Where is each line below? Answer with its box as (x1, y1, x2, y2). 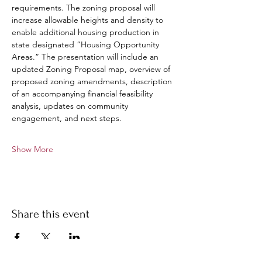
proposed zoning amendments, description (12, 76, 174, 87)
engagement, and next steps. (12, 113, 122, 123)
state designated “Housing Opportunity (12, 39, 161, 50)
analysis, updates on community (12, 101, 130, 111)
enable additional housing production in (12, 27, 161, 37)
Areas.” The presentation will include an (12, 51, 161, 62)
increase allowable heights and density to (12, 15, 166, 25)
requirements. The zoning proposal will (12, 2, 157, 13)
